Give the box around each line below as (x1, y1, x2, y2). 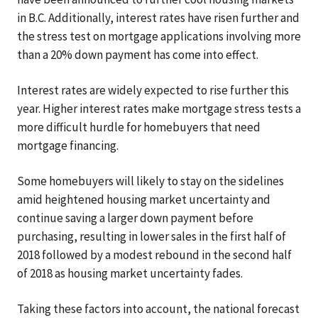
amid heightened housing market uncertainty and (17, 192, 270, 207)
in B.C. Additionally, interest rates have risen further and (17, 10, 300, 26)
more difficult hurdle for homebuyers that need (17, 119, 261, 135)
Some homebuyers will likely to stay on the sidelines (17, 173, 284, 189)
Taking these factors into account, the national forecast (17, 301, 300, 317)
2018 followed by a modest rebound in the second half (17, 247, 292, 263)
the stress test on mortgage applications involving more (17, 28, 301, 44)
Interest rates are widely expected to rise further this (17, 82, 289, 98)
